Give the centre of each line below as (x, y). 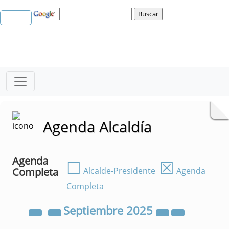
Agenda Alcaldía (97, 127)
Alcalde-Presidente (118, 171)
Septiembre (95, 210)
